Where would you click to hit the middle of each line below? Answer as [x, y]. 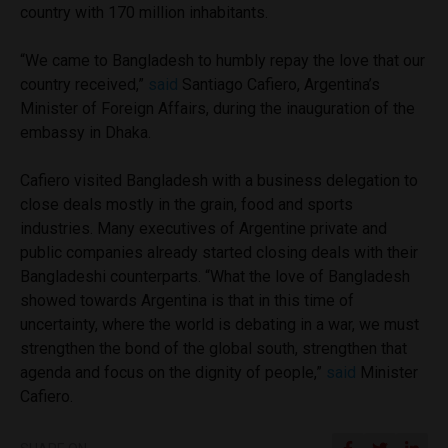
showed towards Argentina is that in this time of [187, 300]
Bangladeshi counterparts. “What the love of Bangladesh [215, 276]
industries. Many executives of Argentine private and [203, 228]
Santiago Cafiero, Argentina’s [279, 84]
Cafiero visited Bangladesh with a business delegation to [219, 180]
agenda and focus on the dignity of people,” [173, 372]
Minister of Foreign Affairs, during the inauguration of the [217, 108]
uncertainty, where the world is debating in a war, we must [219, 324]
